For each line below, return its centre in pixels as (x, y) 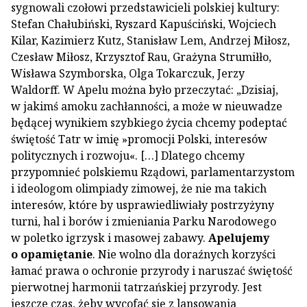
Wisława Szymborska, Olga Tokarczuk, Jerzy (128, 73)
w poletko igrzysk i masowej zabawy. (110, 238)
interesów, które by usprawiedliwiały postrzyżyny (143, 205)
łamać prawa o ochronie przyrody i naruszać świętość (152, 271)
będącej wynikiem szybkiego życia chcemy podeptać (149, 123)
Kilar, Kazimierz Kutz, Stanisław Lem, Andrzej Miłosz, (150, 40)
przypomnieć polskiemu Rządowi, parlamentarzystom (153, 172)
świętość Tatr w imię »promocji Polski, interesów (139, 139)
